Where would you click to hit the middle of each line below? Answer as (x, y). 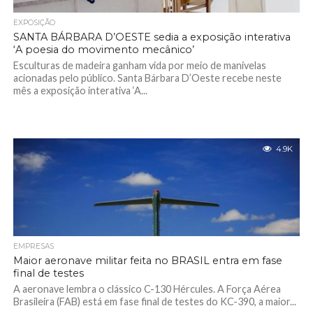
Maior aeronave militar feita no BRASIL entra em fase (147, 261)
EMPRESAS (33, 246)
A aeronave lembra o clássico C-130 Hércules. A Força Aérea (147, 289)
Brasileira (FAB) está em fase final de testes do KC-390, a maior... (154, 301)
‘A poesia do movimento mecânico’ (103, 50)
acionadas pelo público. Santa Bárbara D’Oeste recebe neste (147, 78)
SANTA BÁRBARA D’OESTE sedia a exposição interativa (152, 37)
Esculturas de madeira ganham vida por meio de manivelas (139, 65)
